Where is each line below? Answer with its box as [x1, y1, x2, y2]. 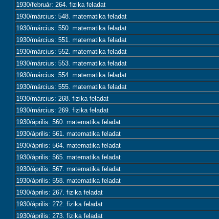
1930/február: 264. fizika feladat [16, 1, 106, 8]
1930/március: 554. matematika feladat [16, 71, 127, 79]
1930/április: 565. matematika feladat [16, 153, 121, 161]
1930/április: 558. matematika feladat [16, 177, 121, 184]
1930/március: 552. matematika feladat [16, 48, 127, 55]
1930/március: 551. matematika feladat [16, 36, 127, 44]
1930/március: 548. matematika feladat [16, 13, 127, 20]
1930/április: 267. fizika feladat [16, 189, 103, 196]
